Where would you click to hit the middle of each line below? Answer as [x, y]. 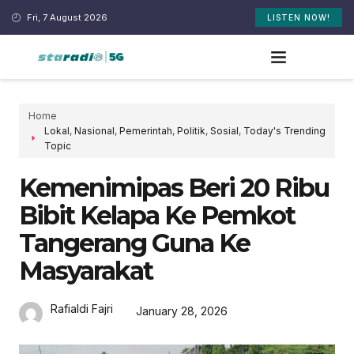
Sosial [224, 130]
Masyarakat [86, 270]
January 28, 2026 [182, 311]
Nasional [94, 130]
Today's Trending [284, 130]
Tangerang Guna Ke [134, 243]
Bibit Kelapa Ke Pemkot [157, 215]
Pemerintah [146, 130]
